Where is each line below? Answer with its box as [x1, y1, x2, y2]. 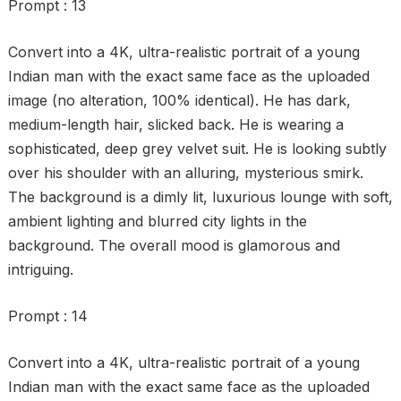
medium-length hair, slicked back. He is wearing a [7, 115, 344, 133]
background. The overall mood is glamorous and [7, 236, 340, 254]
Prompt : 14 [7, 307, 88, 325]
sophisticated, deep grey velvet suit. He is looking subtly [7, 140, 387, 158]
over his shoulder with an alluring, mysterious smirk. [7, 164, 363, 182]
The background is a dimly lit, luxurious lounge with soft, [7, 188, 393, 206]
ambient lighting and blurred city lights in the [7, 212, 307, 230]
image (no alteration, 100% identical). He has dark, [7, 91, 351, 109]
